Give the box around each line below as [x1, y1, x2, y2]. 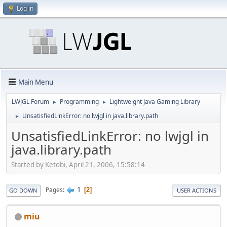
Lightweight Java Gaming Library [109, 97, 200, 106]
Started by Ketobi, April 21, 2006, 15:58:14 [11, 160, 145, 169]
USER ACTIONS [177, 186, 216, 194]
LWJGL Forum [12, 97, 49, 106]
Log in [17, 4, 33, 13]
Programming [60, 97, 99, 106]
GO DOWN [9, 186, 37, 194]
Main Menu [18, 77, 53, 87]
